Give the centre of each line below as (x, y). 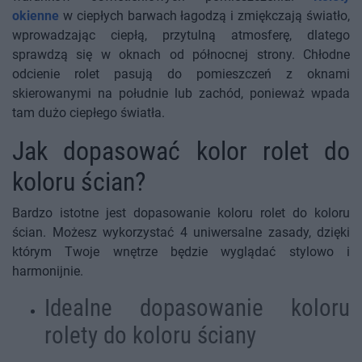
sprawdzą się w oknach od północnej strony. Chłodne (181, 55)
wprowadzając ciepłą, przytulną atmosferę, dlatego (181, 36)
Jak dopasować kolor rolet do (181, 152)
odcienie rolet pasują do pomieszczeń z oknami (181, 74)
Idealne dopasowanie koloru (197, 308)
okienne (36, 16)
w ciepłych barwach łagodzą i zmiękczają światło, (206, 16)
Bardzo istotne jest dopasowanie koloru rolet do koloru (181, 213)
